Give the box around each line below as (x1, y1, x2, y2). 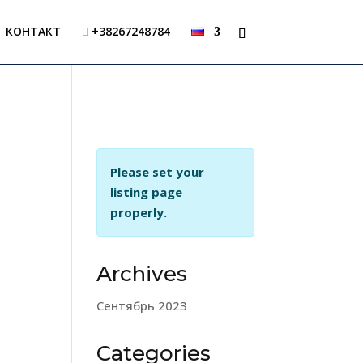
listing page (110, 184, 183, 200)
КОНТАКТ (5, 23, 61, 39)
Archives (96, 261, 188, 287)
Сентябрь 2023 (96, 297, 188, 314)
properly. (110, 204, 168, 220)
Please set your (110, 164, 205, 180)
